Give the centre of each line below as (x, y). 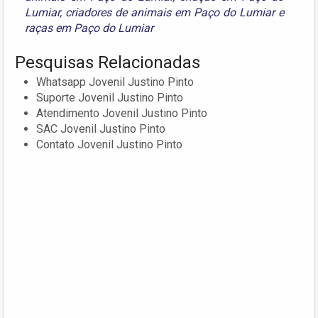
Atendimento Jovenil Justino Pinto (122, 113)
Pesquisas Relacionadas (108, 62)
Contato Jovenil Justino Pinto (109, 144)
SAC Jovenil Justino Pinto (101, 128)
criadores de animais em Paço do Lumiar (170, 12)
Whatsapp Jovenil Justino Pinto (115, 82)
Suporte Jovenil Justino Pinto (110, 97)
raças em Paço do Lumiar (89, 28)
